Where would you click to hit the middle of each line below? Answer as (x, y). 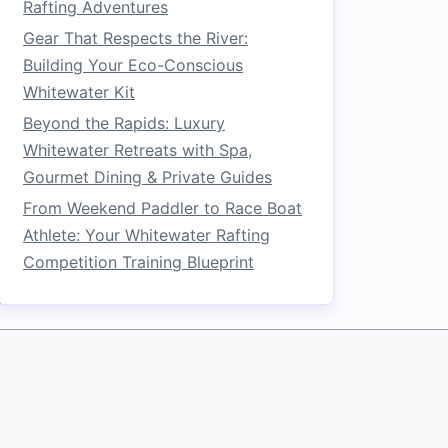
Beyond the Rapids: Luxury (124, 123)
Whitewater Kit (79, 92)
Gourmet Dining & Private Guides (147, 177)
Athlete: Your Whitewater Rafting (146, 235)
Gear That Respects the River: (135, 38)
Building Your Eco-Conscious (133, 65)
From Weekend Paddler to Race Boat (162, 208)
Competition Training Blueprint (138, 262)
